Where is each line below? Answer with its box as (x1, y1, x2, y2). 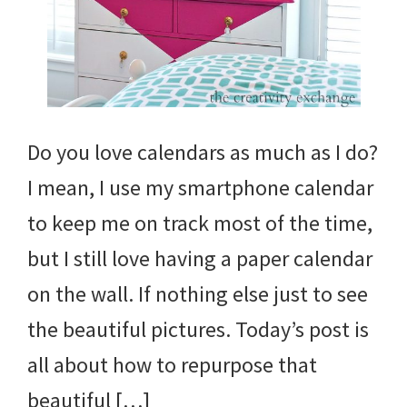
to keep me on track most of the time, (27, 208, 372, 237)
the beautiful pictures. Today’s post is (27, 314, 369, 343)
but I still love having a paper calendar (27, 243, 372, 273)
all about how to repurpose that (27, 350, 317, 379)
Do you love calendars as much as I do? (27, 137, 378, 166)
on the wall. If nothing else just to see (27, 279, 368, 308)
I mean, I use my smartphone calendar (27, 173, 373, 202)
